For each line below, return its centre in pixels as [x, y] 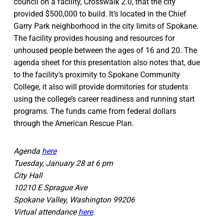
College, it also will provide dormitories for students [101, 87]
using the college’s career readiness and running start [104, 99]
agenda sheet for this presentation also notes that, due [107, 63]
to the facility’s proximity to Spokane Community [97, 75]
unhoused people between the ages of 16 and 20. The [105, 51]
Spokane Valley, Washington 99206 [74, 200]
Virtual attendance [46, 212]
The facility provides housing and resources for [94, 38]
